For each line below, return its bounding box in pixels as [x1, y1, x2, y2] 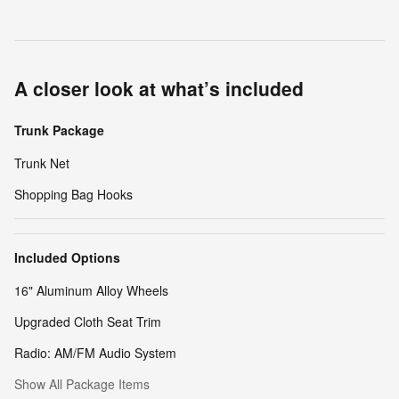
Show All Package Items [14, 375, 150, 394]
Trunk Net [14, 154, 69, 173]
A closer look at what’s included [14, 75, 304, 102]
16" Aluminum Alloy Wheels [14, 281, 168, 300]
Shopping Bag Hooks [14, 185, 133, 204]
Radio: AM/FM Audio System [14, 344, 176, 362]
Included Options [14, 248, 120, 267]
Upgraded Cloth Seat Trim [14, 313, 161, 331]
